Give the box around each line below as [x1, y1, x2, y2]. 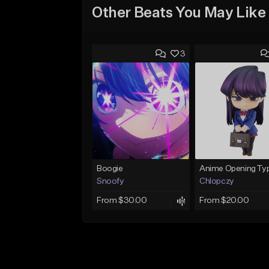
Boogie [97, 165, 123, 174]
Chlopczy [199, 177, 234, 186]
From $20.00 [199, 196, 249, 205]
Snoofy [97, 177, 124, 186]
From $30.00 [97, 196, 147, 205]
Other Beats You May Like [92, 5, 266, 20]
